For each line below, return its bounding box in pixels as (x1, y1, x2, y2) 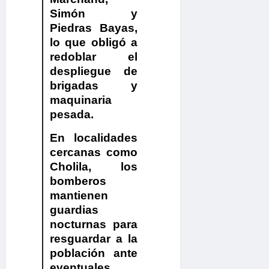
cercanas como (49, 146, 138, 159)
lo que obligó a (49, 36, 138, 49)
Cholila (49, 160, 88, 174)
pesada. (49, 108, 94, 121)
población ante (49, 247, 138, 260)
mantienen (49, 189, 108, 202)
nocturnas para (49, 218, 138, 231)
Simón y (49, 7, 138, 20)
